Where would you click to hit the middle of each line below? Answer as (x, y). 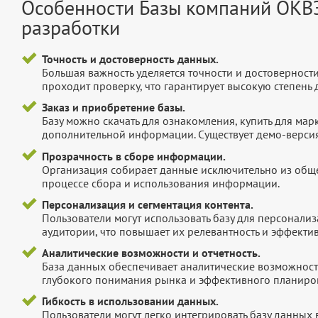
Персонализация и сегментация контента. (147, 204)
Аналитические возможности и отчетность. (151, 252)
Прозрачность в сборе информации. (133, 156)
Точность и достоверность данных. (130, 59)
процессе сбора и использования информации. (160, 183)
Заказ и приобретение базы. (113, 108)
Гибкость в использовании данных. (130, 301)
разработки (71, 28)
